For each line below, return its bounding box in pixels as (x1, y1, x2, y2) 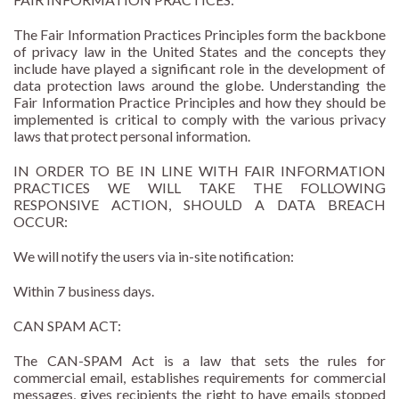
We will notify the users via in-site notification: (13, 248, 294, 265)
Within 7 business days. (13, 282, 154, 300)
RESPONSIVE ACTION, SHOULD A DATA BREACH (13, 196, 386, 214)
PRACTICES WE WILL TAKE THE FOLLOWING (13, 179, 386, 197)
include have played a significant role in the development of (13, 60, 386, 77)
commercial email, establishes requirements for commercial (13, 369, 386, 387)
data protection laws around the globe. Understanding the (13, 77, 386, 94)
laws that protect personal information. (13, 127, 250, 145)
